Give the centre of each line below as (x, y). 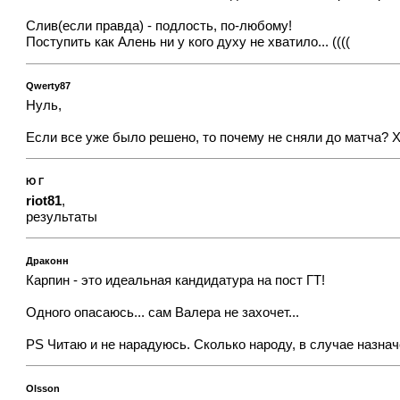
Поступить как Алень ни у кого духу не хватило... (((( (188, 42)
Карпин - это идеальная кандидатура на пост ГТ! (176, 280)
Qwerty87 (49, 86)
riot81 (44, 200)
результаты (62, 217)
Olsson (43, 388)
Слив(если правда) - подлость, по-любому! (159, 25)
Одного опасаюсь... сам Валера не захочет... (163, 312)
